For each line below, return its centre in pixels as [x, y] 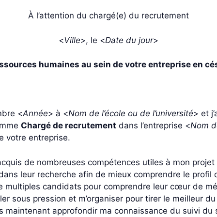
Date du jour [129, 40]
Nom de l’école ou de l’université [131, 113]
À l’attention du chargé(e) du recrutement [108, 15]
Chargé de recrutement [69, 125]
